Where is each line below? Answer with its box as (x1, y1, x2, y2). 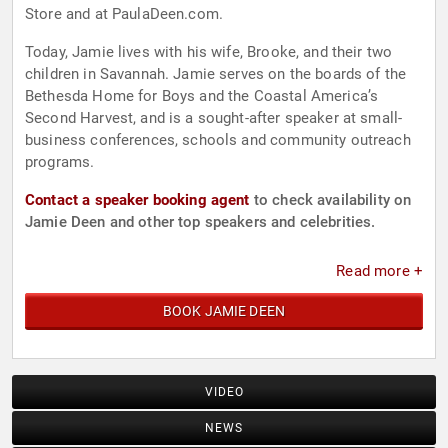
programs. (25, 153, 95, 172)
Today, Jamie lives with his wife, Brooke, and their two (25, 43, 393, 62)
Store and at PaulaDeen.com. (25, 5, 224, 24)
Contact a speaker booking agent (25, 191, 250, 210)
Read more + (336, 262, 423, 281)
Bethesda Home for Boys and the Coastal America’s (25, 87, 379, 106)
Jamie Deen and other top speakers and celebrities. (25, 213, 376, 232)
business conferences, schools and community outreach (25, 131, 411, 150)
